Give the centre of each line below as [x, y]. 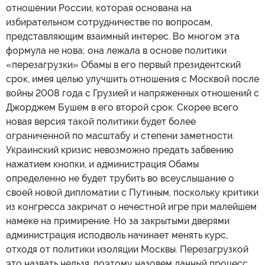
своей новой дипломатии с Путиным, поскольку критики [132, 193]
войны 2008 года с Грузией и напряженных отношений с [132, 93]
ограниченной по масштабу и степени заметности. [120, 136]
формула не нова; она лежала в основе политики [116, 51]
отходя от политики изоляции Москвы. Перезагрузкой [127, 250]
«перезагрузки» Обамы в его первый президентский [123, 65]
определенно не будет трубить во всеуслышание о [120, 179]
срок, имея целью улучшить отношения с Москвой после [132, 79]
